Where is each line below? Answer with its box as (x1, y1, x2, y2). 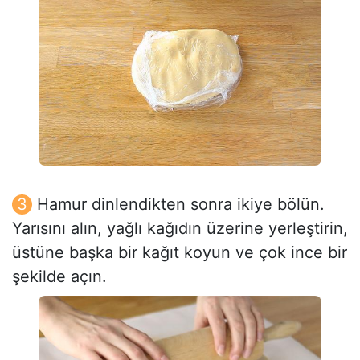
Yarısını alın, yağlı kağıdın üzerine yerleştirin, (12, 219, 348, 239)
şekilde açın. (12, 267, 107, 287)
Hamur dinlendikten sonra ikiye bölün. (37, 194, 325, 215)
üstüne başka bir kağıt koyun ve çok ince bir (12, 243, 347, 263)
